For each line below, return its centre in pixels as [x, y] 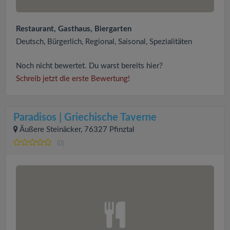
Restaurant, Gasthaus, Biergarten [74, 29]
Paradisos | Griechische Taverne [85, 118]
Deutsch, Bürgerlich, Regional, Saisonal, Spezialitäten [104, 42]
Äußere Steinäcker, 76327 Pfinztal [77, 130]
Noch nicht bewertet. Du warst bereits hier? [89, 66]
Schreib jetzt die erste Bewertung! [73, 79]
